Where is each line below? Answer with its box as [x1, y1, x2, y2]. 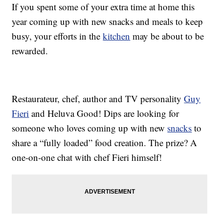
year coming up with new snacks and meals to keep [12, 15, 203, 28]
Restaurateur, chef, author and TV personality [12, 92, 184, 105]
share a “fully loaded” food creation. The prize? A [12, 136, 197, 149]
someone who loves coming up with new [12, 122, 168, 134]
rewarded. [12, 44, 48, 57]
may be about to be [130, 30, 204, 43]
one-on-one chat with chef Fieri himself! [12, 151, 162, 164]
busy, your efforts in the [12, 30, 103, 43]
